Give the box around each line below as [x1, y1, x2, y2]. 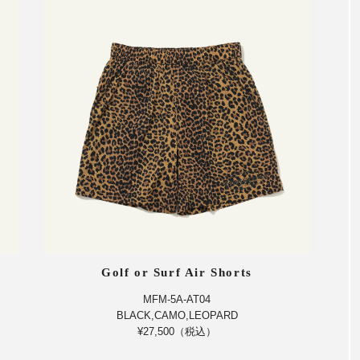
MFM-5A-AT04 [143, 292, 211, 305]
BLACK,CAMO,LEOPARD [116, 309, 238, 321]
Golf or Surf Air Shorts [101, 265, 252, 279]
